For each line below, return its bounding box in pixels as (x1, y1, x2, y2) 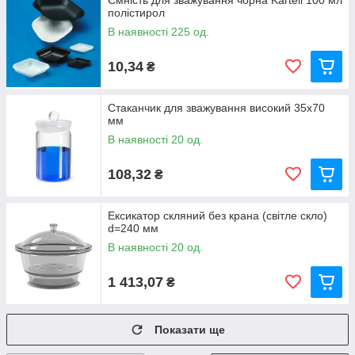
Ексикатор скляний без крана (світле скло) (108, 209, 327, 222)
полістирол (108, 6, 165, 19)
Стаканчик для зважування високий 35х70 (108, 101, 325, 114)
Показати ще (155, 323, 225, 336)
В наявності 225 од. (108, 25, 209, 38)
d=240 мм (108, 222, 158, 235)
